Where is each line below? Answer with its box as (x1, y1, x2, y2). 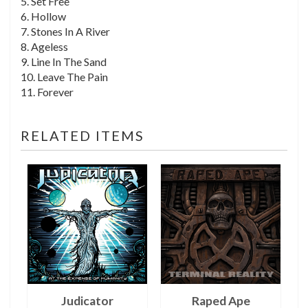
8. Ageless (21, 39, 68, 53)
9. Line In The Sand (21, 54, 107, 68)
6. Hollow (21, 9, 66, 23)
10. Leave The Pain (21, 69, 108, 83)
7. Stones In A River (21, 24, 110, 38)
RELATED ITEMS (21, 126, 144, 144)
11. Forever (21, 85, 74, 98)
